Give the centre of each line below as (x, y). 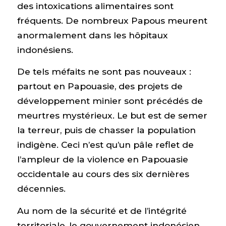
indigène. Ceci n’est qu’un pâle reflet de (105, 145)
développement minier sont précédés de (110, 101)
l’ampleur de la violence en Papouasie (102, 159)
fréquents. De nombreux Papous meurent (112, 20)
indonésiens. (45, 49)
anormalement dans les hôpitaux (92, 35)
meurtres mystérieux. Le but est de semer (112, 116)
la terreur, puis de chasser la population (106, 130)
